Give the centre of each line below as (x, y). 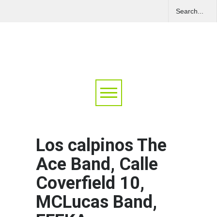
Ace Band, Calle (97, 164)
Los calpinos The (101, 146)
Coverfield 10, (90, 183)
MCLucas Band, (96, 202)
